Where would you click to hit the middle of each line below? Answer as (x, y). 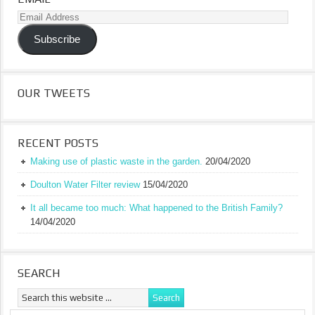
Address (34, 31)
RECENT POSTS (58, 143)
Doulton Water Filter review (85, 184)
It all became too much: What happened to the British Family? (156, 207)
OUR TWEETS (54, 93)
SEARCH (39, 273)
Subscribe (57, 40)
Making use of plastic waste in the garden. (116, 161)
